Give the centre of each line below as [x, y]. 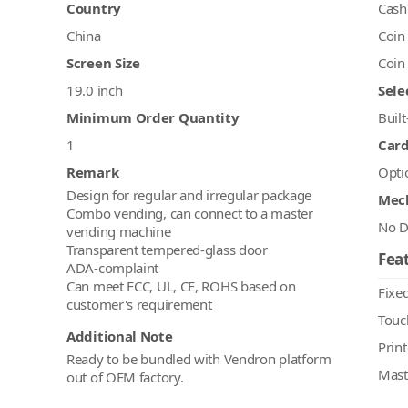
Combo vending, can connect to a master [190, 214]
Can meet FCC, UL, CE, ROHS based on [181, 286]
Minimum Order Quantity [153, 118]
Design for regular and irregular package [189, 195]
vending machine [119, 232]
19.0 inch [95, 91]
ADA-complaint [113, 268]
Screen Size [103, 63]
